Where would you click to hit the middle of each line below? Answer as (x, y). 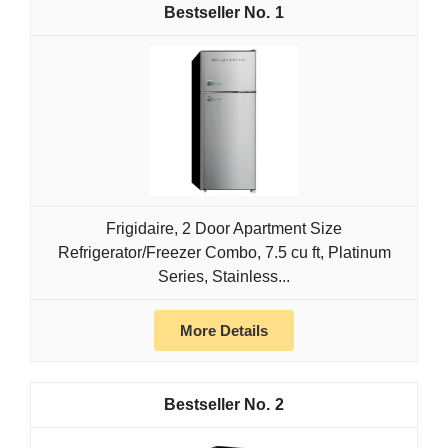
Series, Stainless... (224, 277)
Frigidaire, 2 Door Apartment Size (224, 229)
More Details (224, 331)
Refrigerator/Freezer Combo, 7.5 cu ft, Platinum (224, 253)
